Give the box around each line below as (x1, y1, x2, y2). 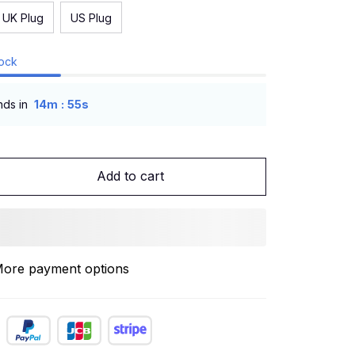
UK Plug (2, 10, 44, 25)
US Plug (71, 10, 112, 25)
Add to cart (96, 168, 164, 185)
